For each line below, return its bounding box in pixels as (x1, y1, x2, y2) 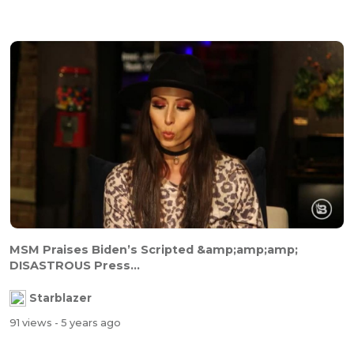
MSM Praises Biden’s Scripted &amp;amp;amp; (9, 242, 298, 257)
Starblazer (29, 292, 92, 305)
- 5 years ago (55, 317, 121, 330)
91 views (9, 317, 55, 330)
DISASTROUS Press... (9, 258, 140, 273)
